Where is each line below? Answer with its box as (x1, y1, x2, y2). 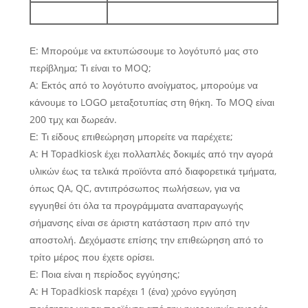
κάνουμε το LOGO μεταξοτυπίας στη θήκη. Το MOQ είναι (29, 96, 274, 109)
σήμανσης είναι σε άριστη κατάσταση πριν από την (29, 216, 250, 230)
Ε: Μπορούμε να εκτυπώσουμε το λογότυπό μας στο (29, 44, 258, 58)
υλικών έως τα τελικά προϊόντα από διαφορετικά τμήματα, (29, 164, 276, 178)
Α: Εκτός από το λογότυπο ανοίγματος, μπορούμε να (29, 78, 258, 92)
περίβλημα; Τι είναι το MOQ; (29, 61, 151, 75)
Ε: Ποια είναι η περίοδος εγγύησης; (29, 267, 180, 281)
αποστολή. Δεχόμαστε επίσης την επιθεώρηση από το (29, 233, 263, 247)
